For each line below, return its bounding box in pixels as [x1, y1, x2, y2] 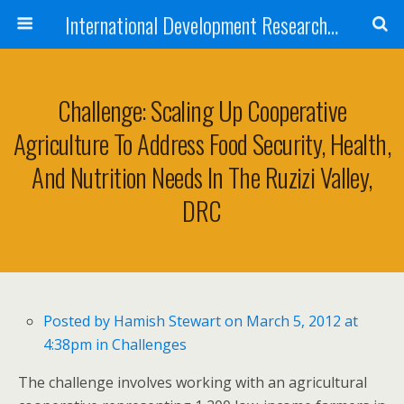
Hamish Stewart [114, 311, 222, 332]
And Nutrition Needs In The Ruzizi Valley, [32, 158, 372, 196]
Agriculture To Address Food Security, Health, [13, 124, 391, 162]
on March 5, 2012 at [221, 311, 359, 332]
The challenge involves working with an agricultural [18, 372, 367, 393]
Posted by [43, 311, 115, 332]
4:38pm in [43, 335, 113, 355]
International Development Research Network [326, 8, 338, 41]
